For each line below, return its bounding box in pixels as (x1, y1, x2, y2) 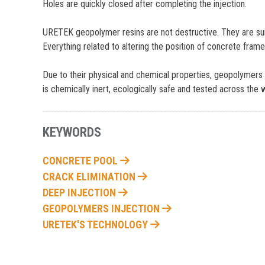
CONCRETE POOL (43, 154, 121, 167)
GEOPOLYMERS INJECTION (43, 202, 163, 215)
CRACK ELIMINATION (43, 170, 138, 183)
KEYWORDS (43, 125, 102, 140)
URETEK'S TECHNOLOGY (43, 218, 151, 231)
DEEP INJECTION (43, 186, 119, 199)
